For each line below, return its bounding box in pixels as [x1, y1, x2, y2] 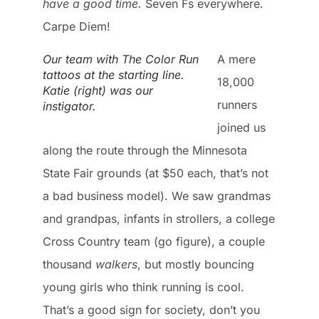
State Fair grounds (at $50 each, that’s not [43, 166, 268, 181]
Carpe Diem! [43, 19, 110, 33]
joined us [217, 120, 266, 135]
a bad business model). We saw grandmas [43, 189, 271, 204]
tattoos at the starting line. [43, 68, 184, 83]
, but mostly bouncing [137, 257, 254, 272]
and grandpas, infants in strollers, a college [43, 211, 275, 226]
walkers [95, 257, 137, 272]
